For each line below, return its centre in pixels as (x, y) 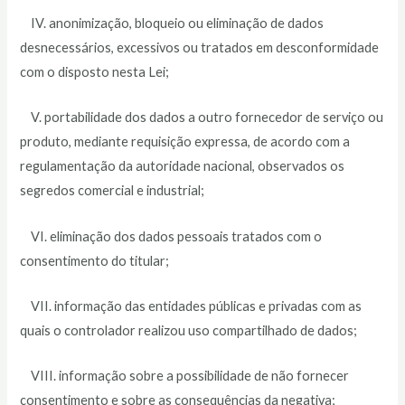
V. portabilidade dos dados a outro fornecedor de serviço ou (202, 118)
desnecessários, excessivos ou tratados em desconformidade (200, 47)
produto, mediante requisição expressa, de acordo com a (185, 142)
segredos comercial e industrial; (113, 191)
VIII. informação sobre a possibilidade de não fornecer (185, 376)
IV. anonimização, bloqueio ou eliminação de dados (172, 23)
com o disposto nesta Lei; (95, 71)
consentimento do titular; (95, 260)
